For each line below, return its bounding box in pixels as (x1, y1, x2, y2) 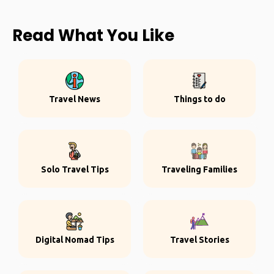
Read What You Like (12, 24, 174, 46)
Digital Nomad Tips (35, 235, 114, 245)
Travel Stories (169, 235, 229, 245)
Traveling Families (161, 165, 237, 174)
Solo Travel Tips (40, 165, 109, 174)
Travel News (49, 94, 100, 104)
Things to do (173, 94, 226, 104)
